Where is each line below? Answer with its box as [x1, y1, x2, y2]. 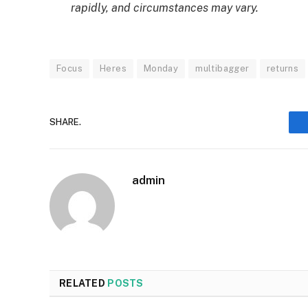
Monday [143, 63, 179, 74]
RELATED [59, 277, 108, 289]
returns [266, 63, 299, 74]
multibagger [195, 63, 250, 74]
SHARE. [49, 117, 81, 127]
